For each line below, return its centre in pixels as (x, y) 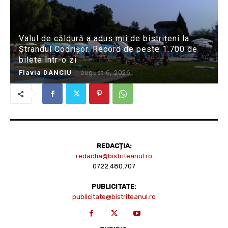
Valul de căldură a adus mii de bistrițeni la (104, 39)
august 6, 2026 (105, 73)
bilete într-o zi (48, 60)
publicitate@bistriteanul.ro (114, 197)
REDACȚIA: (114, 146)
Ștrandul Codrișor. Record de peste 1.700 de (108, 49)
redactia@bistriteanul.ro (114, 156)
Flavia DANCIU (45, 73)
